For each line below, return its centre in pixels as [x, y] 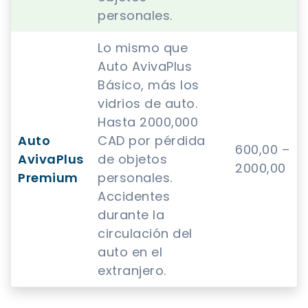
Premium [48, 178]
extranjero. [132, 271]
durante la [131, 215]
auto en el [130, 252]
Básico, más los [148, 85]
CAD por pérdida [152, 141]
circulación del [145, 234]
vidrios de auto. [147, 104]
